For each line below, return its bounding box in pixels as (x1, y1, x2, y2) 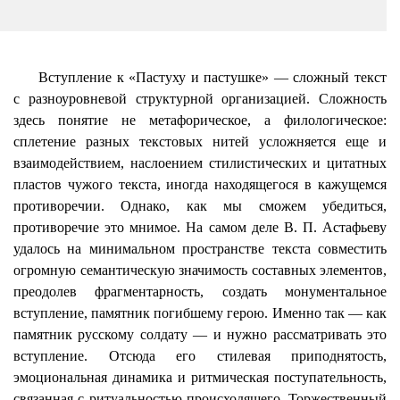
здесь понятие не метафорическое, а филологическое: (13, 112, 387, 128)
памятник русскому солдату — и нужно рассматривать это (13, 327, 387, 342)
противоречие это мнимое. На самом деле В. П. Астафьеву (13, 220, 387, 235)
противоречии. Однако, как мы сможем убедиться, (13, 198, 387, 213)
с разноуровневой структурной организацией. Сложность (13, 91, 387, 106)
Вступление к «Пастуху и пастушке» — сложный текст (38, 70, 387, 85)
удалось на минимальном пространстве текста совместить (13, 241, 387, 256)
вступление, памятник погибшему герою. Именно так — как (13, 305, 387, 321)
